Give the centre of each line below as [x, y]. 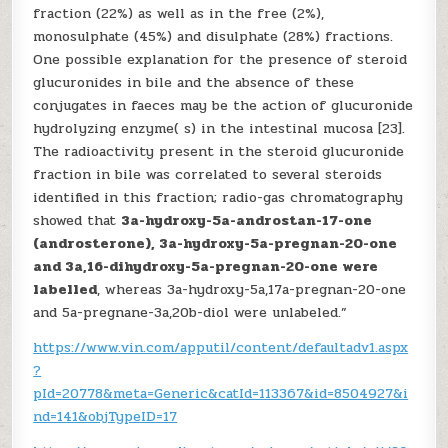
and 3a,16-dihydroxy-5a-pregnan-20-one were [206, 266]
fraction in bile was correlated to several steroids [208, 174]
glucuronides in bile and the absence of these [194, 82]
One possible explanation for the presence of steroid [220, 59]
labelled [65, 289]
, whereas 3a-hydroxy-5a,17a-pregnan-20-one [252, 289]
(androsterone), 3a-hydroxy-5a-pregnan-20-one [215, 243]
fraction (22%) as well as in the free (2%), [179, 13]
